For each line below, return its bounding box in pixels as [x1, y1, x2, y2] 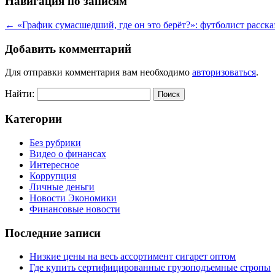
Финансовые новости [29, 203, 120, 214]
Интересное [29, 159, 79, 170]
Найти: [5, 88, 34, 99]
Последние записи [5, 226, 101, 239]
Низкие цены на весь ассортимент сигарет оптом [29, 251, 236, 262]
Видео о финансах [29, 148, 106, 159]
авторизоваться [192, 67, 256, 78]
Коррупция [29, 170, 76, 181]
